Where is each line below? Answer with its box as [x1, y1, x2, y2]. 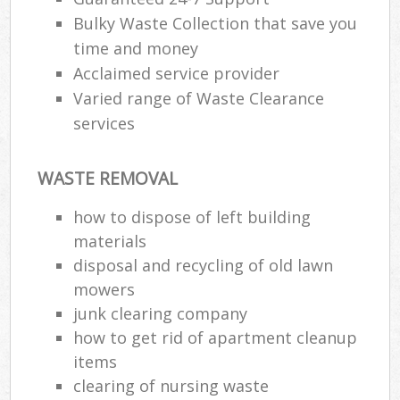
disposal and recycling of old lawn [73, 254, 334, 276]
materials [73, 229, 147, 252]
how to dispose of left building [73, 205, 312, 228]
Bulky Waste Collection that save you [73, 12, 358, 35]
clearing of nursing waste [73, 374, 270, 396]
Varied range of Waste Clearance [73, 87, 325, 110]
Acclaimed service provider [73, 62, 280, 85]
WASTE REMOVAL [37, 166, 179, 191]
